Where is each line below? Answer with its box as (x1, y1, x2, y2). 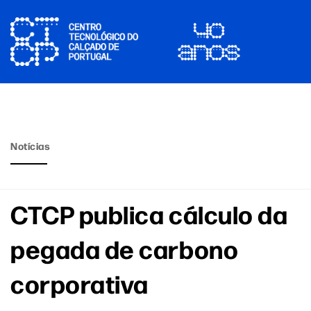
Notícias (10, 139, 51, 153)
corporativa (10, 266, 149, 300)
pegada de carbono (10, 231, 239, 265)
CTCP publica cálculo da (10, 196, 288, 230)
